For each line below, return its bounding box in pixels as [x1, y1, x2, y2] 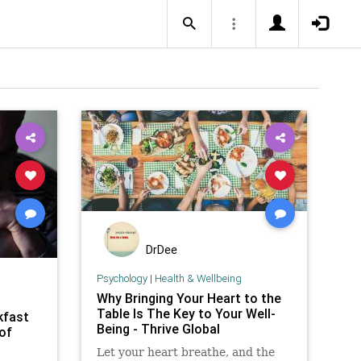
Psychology [96, 271, 147, 285]
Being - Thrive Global [96, 320, 220, 337]
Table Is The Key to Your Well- [96, 305, 276, 322]
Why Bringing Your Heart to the [96, 289, 281, 306]
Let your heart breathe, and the [96, 345, 275, 359]
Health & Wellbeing [154, 271, 242, 285]
